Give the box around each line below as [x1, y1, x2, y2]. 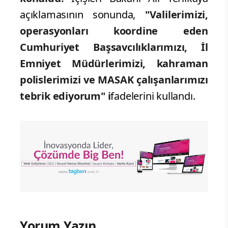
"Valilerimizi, [145, 7, 208, 21]
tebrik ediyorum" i [20, 89, 111, 103]
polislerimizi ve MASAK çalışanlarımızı [20, 72, 208, 87]
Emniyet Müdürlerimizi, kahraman [20, 56, 208, 70]
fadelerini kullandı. [110, 89, 198, 103]
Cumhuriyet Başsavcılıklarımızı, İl [20, 40, 208, 54]
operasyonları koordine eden [20, 23, 208, 38]
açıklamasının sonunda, [20, 7, 145, 21]
